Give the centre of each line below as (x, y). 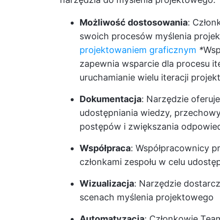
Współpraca (105, 148)
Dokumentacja (110, 99)
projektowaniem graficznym (138, 50)
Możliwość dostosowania (134, 23)
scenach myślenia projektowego (147, 197)
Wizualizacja (107, 184)
